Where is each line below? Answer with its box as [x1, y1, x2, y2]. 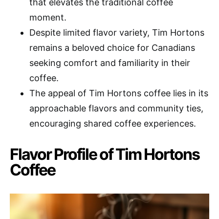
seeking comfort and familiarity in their [29, 57, 190, 68]
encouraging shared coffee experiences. [29, 118, 196, 129]
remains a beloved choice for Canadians [29, 42, 195, 53]
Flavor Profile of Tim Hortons [10, 144, 199, 164]
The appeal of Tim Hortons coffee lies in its [29, 88, 208, 98]
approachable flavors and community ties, [29, 103, 203, 113]
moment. [29, 12, 66, 22]
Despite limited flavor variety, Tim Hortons [29, 27, 204, 38]
